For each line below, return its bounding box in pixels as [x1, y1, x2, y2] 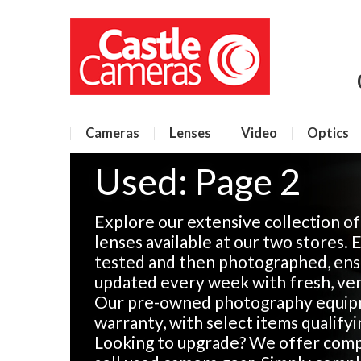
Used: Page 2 [94, 160, 301, 203]
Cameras [85, 125, 139, 141]
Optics [307, 125, 349, 141]
